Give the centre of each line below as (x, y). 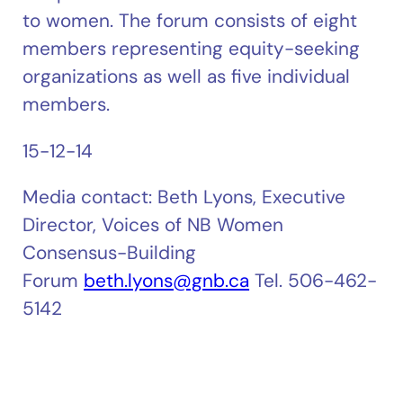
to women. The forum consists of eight (190, 20)
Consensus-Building (110, 253)
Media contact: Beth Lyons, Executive (184, 197)
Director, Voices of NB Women (153, 225)
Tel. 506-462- (313, 281)
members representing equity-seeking (192, 48)
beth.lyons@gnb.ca (167, 281)
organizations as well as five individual (187, 76)
